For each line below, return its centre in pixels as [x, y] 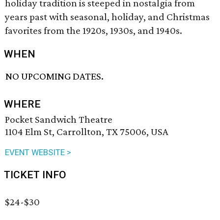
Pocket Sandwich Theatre [59, 120]
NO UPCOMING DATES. [55, 76]
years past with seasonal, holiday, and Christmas [107, 17]
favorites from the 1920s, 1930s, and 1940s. [94, 30]
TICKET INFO [35, 175]
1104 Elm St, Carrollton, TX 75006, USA [87, 132]
